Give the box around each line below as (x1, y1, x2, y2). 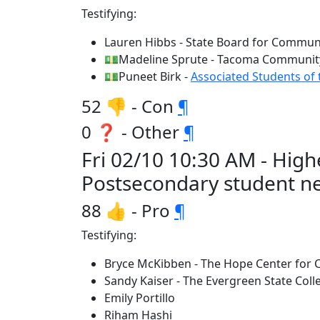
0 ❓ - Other (81, 120, 184, 144)
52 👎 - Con (81, 94, 178, 118)
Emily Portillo (104, 290, 175, 306)
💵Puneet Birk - (104, 69, 191, 84)
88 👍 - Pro (81, 199, 174, 222)
